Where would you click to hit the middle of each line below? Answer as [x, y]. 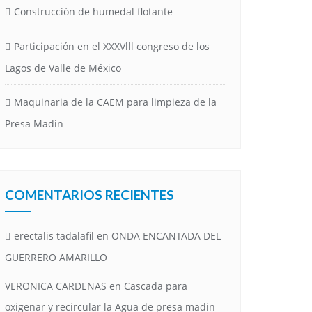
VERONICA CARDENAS [56, 286]
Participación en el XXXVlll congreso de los [112, 46]
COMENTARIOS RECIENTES [89, 195]
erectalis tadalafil [54, 236]
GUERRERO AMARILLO [56, 257]
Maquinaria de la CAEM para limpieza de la [115, 102]
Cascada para [156, 286]
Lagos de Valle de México [63, 68]
